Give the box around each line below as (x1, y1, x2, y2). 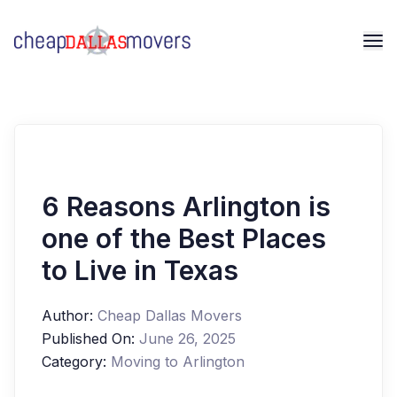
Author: (42, 307, 97, 324)
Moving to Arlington (111, 353, 245, 370)
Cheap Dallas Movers (97, 307, 242, 324)
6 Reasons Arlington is (42, 191, 331, 222)
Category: (42, 353, 106, 370)
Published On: (42, 330, 135, 347)
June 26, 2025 (139, 330, 236, 347)
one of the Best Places (42, 222, 326, 254)
